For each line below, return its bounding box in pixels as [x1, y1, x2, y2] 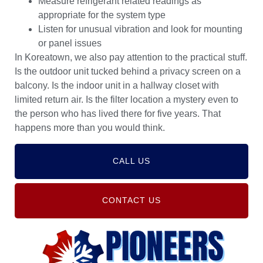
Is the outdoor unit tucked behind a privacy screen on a [15, 66, 241, 76]
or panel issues [38, 38, 102, 48]
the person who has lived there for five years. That [15, 108, 221, 119]
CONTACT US [102, 195, 161, 205]
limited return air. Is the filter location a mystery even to [15, 94, 238, 104]
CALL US [113, 156, 150, 166]
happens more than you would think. [15, 122, 165, 133]
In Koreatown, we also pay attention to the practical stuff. [15, 52, 247, 62]
